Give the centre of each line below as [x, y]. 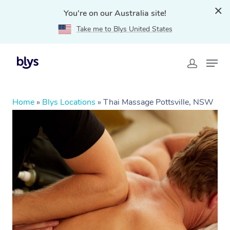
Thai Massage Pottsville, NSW [158, 102]
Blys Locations [69, 102]
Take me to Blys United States [124, 29]
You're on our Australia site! [115, 13]
